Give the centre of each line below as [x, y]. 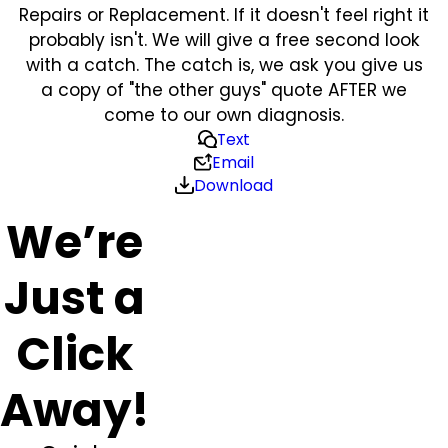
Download [233, 185]
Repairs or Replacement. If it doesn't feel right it [224, 14]
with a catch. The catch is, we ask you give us [224, 64]
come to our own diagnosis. [224, 114]
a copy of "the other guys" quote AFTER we [224, 89]
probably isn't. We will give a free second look [224, 39]
